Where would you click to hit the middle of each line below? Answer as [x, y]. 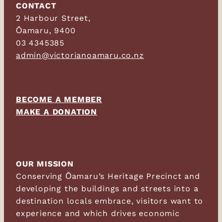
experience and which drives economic [98, 213]
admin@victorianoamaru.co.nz [80, 55]
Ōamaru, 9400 [46, 30]
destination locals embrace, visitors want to [110, 201]
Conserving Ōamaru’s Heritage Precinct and [108, 176]
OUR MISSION [45, 164]
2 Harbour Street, [53, 18]
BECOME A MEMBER [59, 99]
